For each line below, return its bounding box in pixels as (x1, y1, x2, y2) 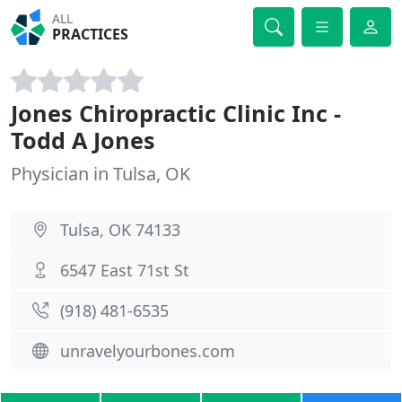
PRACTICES (52, 24, 129, 44)
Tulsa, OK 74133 (60, 219, 180, 240)
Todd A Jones (11, 125, 155, 155)
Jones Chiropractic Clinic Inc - (11, 98, 341, 128)
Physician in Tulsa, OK (11, 162, 190, 186)
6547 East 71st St (60, 259, 189, 281)
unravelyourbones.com (60, 340, 235, 362)
